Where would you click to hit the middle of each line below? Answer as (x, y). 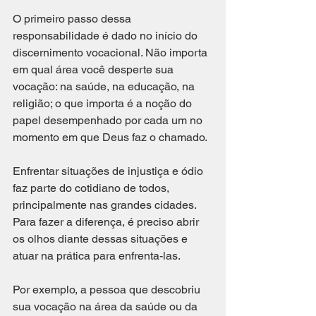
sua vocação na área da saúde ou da (107, 306)
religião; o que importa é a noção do (104, 103)
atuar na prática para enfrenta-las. (98, 255)
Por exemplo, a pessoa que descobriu (108, 289)
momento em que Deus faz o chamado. (111, 137)
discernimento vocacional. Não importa (111, 52)
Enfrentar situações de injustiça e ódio (109, 171)
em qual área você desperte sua (95, 69)
